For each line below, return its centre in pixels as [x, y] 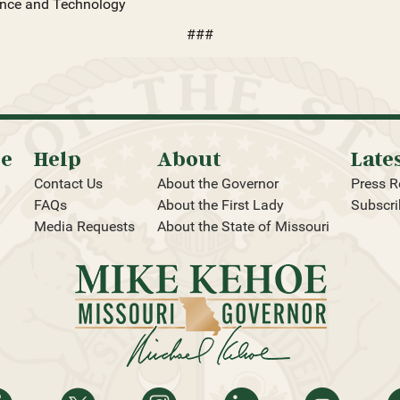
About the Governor [217, 184]
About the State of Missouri [243, 227]
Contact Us [69, 184]
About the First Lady [220, 205]
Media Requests [85, 227]
